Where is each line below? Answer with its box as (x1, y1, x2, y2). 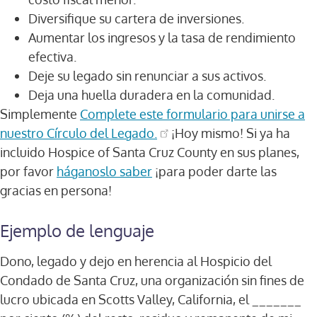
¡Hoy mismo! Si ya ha (168, 125, 291, 141)
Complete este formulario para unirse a (80, 105, 305, 122)
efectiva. (28, 48, 76, 64)
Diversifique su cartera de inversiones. (28, 10, 244, 26)
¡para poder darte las (152, 163, 277, 179)
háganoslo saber (57, 163, 152, 179)
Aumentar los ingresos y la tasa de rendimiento (28, 29, 296, 45)
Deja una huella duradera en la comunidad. (28, 86, 275, 103)
